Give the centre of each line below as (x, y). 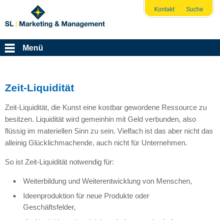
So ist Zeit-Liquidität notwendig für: (59, 162)
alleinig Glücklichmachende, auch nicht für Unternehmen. (96, 142)
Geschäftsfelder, (50, 207)
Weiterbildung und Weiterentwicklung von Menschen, (108, 181)
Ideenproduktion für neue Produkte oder (86, 196)
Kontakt (164, 9)
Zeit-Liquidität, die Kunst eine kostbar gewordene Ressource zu (106, 107)
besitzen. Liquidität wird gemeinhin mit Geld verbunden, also (100, 119)
